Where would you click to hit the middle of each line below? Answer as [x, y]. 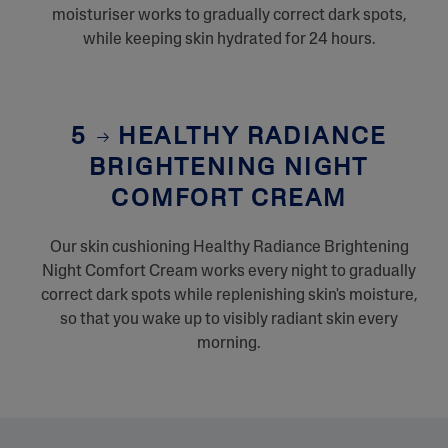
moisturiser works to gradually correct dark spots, [229, 15]
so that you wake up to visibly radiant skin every [229, 319]
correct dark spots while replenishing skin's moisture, [229, 295]
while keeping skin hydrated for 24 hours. [229, 39]
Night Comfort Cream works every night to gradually [229, 271]
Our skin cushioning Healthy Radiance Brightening [229, 247]
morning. [229, 343]
